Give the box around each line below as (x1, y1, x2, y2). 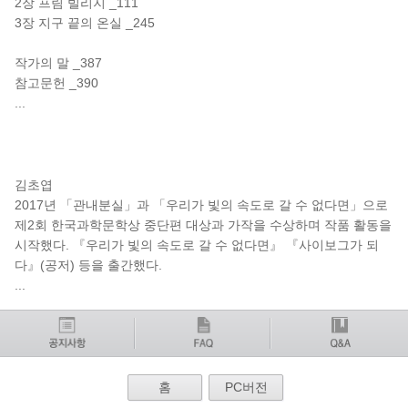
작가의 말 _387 (15, 56, 102, 70)
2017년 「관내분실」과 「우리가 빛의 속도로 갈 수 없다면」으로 (15, 198, 388, 212)
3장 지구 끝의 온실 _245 (15, 15, 155, 30)
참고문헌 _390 (15, 76, 98, 90)
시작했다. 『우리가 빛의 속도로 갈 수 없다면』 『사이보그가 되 (15, 238, 379, 252)
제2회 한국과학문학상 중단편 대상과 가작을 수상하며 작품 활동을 (15, 218, 392, 232)
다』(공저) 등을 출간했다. (15, 258, 162, 272)
